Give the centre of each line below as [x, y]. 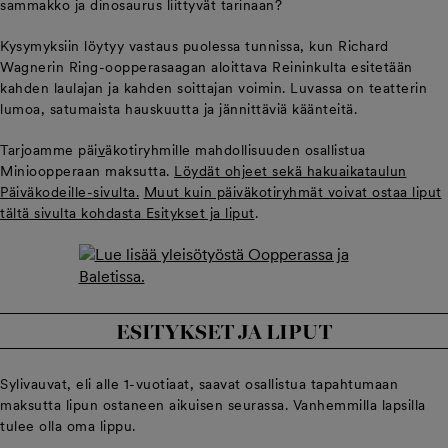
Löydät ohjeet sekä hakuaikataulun [290, 171]
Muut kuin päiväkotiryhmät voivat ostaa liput [292, 192]
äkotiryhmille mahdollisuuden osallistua [235, 150]
